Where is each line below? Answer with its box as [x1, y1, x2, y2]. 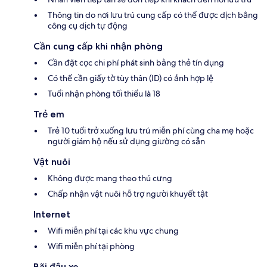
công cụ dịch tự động [48, 20, 128, 32]
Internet [33, 209, 70, 221]
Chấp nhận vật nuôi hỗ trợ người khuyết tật [48, 188, 208, 200]
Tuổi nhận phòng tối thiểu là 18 [48, 88, 160, 100]
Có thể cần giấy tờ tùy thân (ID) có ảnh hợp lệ [48, 73, 213, 84]
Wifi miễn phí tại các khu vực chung [48, 225, 179, 237]
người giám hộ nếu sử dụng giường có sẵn [48, 136, 205, 147]
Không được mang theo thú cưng [48, 173, 172, 184]
